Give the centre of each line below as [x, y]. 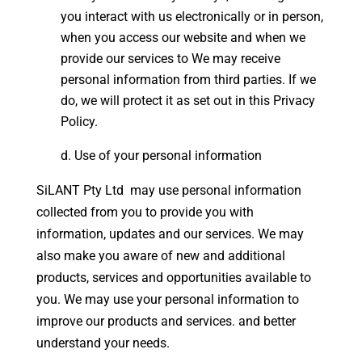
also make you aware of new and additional [160, 256]
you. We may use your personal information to [167, 299]
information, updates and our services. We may [170, 234]
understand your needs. [103, 343]
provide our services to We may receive [170, 59]
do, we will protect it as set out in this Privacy [187, 101]
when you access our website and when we [183, 38]
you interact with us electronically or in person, [192, 17]
